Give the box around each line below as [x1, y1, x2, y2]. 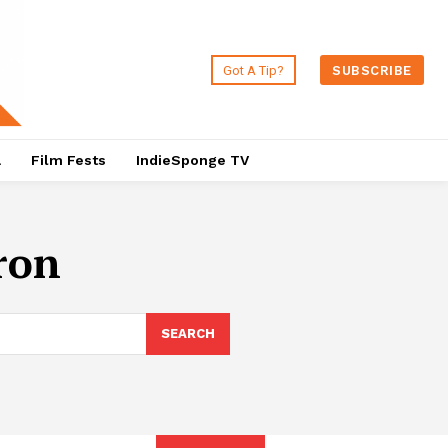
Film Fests [30, 152, 106, 169]
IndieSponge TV [135, 152, 249, 169]
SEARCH [160, 326, 215, 342]
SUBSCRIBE [332, 62, 412, 78]
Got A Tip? [223, 62, 285, 78]
